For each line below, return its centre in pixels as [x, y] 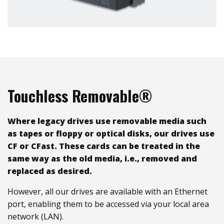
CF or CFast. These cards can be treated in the [104, 146]
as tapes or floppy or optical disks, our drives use [111, 133]
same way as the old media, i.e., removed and [102, 158]
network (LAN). [35, 216]
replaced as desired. [50, 171]
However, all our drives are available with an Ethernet [107, 191]
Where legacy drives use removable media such [107, 121]
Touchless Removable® [80, 95]
